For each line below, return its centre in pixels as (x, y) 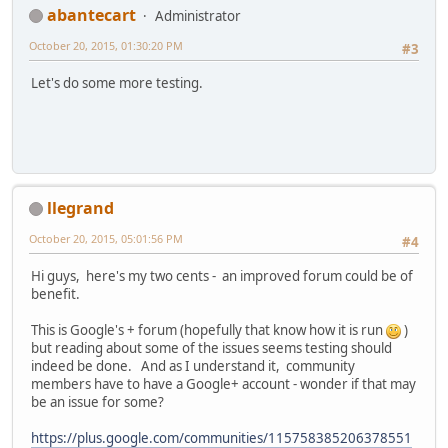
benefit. (55, 294)
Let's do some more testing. (117, 83)
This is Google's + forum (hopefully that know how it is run (208, 330)
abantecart (91, 14)
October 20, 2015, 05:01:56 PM (106, 238)
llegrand (80, 207)
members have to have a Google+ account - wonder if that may (223, 384)
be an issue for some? (97, 402)
